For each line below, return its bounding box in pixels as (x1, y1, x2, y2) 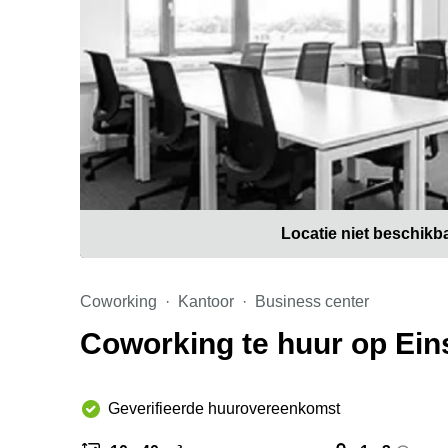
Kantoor (178, 293, 234, 310)
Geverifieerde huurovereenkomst (108, 400, 340, 417)
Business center (255, 293, 369, 310)
